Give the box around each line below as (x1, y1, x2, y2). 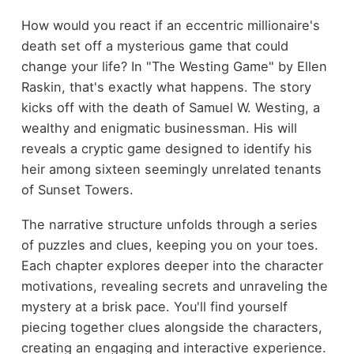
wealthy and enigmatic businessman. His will (21, 119, 297, 136)
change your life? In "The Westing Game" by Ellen (21, 58, 327, 74)
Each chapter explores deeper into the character (21, 258, 323, 274)
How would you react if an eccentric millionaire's (21, 17, 320, 33)
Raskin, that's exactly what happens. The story (21, 78, 311, 95)
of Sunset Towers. (21, 181, 134, 198)
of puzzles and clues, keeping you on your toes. (21, 237, 318, 254)
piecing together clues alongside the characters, (21, 319, 322, 336)
